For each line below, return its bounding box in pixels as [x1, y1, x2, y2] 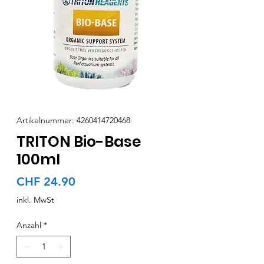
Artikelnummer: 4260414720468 [16, 115, 130, 126]
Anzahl [16, 220, 41, 231]
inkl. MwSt [16, 194, 54, 206]
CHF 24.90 [16, 174, 75, 189]
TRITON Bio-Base [16, 131, 141, 153]
